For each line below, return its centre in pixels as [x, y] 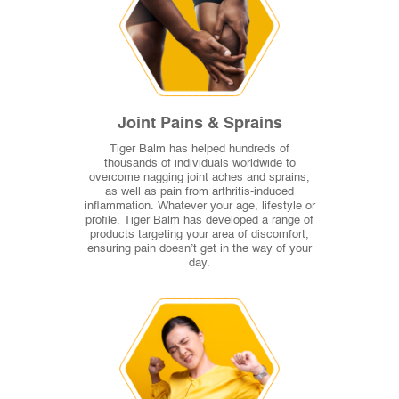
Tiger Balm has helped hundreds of [199, 150]
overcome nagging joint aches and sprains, [199, 178]
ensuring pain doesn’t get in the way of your [199, 249]
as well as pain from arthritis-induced [199, 192]
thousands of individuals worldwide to [199, 164]
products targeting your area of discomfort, [199, 235]
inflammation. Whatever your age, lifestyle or [199, 207]
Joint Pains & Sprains [199, 124]
